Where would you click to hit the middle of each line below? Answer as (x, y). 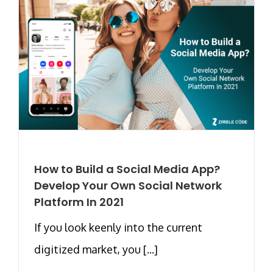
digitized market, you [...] (96, 249)
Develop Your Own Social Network (128, 185)
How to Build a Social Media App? (127, 169)
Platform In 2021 (79, 202)
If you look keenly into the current (118, 227)
